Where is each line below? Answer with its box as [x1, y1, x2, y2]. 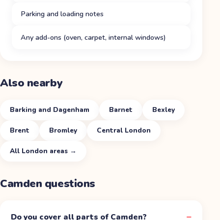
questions [42, 176, 95, 191]
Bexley [152, 105, 175, 114]
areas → [48, 146, 77, 156]
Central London [97, 125, 151, 135]
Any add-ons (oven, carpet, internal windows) [21, 32, 166, 42]
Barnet [109, 105, 133, 114]
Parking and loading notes [21, 9, 104, 19]
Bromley [49, 125, 77, 135]
